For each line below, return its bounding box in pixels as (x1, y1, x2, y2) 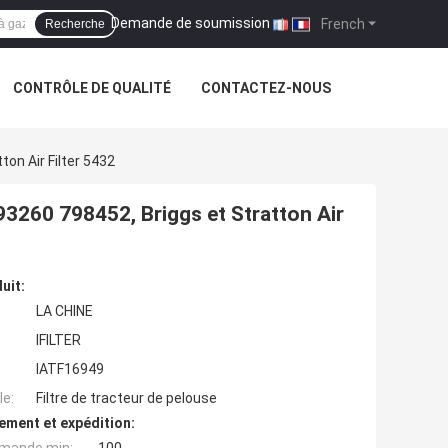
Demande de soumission (111, 14, 270, 31)
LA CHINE (36, 303, 93, 320)
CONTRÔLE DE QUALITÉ (13, 80, 171, 96)
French (318, 15, 365, 32)
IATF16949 (36, 361, 104, 378)
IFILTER (36, 332, 81, 349)
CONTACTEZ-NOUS (201, 80, 331, 96)
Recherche (45, 17, 105, 31)
